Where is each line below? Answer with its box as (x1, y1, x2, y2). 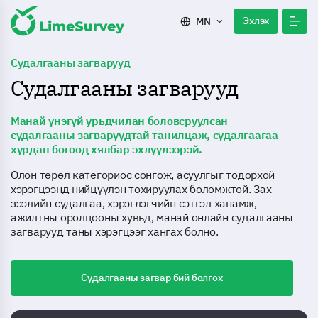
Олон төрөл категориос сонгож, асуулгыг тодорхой (11, 168, 275, 182)
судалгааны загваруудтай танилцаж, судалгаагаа (11, 128, 278, 142)
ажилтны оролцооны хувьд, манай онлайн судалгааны (11, 210, 293, 224)
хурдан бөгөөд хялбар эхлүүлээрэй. (11, 142, 203, 156)
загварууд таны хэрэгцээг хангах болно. (11, 224, 219, 238)
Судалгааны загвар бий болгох (81, 271, 223, 284)
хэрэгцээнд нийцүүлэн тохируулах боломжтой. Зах (11, 182, 272, 196)
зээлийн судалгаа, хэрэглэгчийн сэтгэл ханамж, (11, 196, 257, 210)
